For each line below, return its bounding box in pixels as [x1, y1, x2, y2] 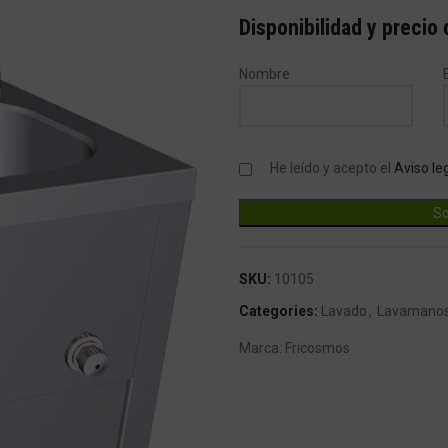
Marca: [239, 340, 285, 356]
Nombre [239, 66, 290, 82]
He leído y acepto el [267, 160, 394, 176]
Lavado [321, 303, 367, 319]
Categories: [239, 303, 318, 319]
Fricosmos [285, 340, 350, 356]
